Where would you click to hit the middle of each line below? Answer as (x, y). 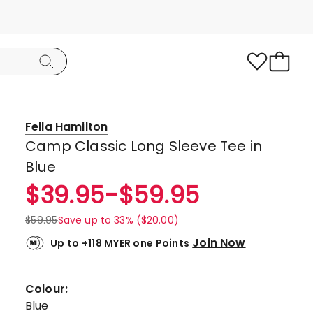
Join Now (219, 242)
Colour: (50, 289)
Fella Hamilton (67, 127)
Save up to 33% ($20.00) (118, 220)
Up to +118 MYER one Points (120, 243)
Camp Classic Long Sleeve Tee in (144, 146)
